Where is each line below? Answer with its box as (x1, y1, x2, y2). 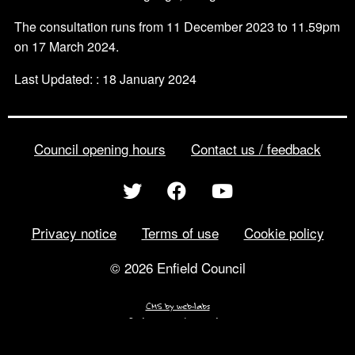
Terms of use (141, 223, 219, 243)
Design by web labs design (128, 313, 227, 328)
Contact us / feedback (191, 138, 321, 158)
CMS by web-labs (145, 298, 210, 313)
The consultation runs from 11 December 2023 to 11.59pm (14, 17, 340, 36)
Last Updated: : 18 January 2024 (14, 70, 197, 89)
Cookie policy (243, 223, 324, 243)
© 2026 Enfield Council (109, 257, 246, 277)
